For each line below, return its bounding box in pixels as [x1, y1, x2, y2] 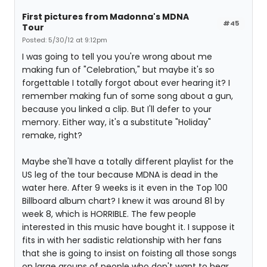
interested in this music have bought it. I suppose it [22, 221, 235, 233]
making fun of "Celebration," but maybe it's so [22, 64, 215, 76]
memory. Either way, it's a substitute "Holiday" [22, 116, 211, 128]
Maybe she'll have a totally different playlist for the [22, 156, 234, 167]
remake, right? [22, 129, 82, 141]
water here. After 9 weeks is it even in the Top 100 [22, 182, 228, 194]
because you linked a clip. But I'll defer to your [22, 103, 212, 115]
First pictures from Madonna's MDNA [22, 11, 189, 23]
